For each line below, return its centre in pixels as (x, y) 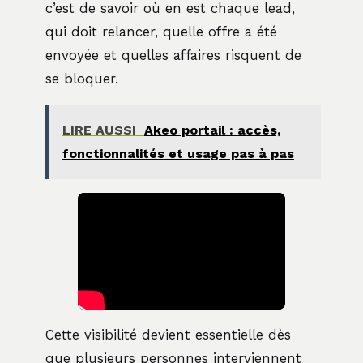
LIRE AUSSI (99, 130)
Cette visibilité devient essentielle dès (168, 334)
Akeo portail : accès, (212, 130)
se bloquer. (82, 78)
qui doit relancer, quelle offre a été (161, 31)
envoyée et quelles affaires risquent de (173, 55)
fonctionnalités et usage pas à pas (178, 153)
